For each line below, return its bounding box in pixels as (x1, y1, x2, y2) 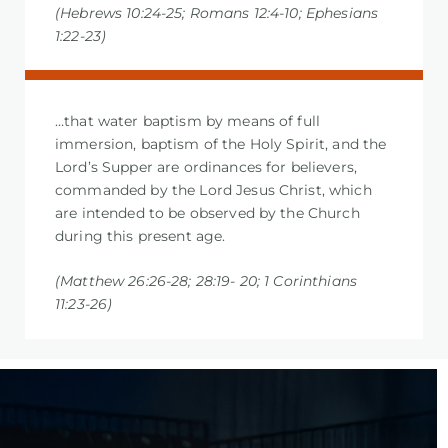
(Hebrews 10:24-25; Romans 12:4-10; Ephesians (55, 3, 379, 22)
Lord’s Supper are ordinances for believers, (55, 158, 358, 177)
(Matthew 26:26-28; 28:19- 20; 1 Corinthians (55, 272, 358, 291)
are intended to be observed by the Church (55, 204, 360, 223)
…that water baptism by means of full (55, 112, 321, 131)
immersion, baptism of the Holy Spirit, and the (55, 135, 387, 154)
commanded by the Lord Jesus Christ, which (55, 181, 372, 200)
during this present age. (55, 227, 226, 246)
